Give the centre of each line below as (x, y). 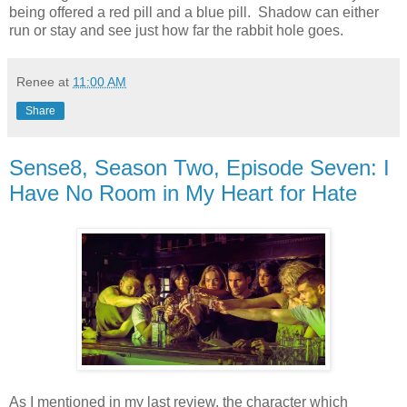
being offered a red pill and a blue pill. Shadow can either (194, 13)
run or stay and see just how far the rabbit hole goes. (176, 31)
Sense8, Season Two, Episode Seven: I (199, 168)
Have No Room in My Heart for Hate (183, 194)
